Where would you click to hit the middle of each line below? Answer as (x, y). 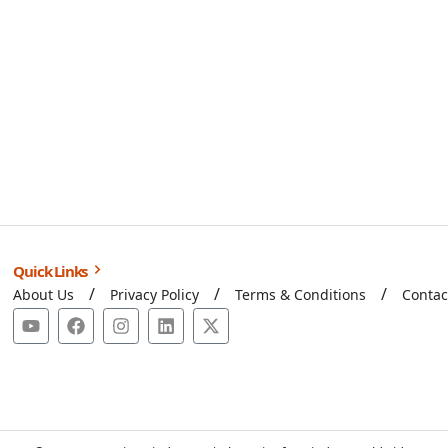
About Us (44, 295)
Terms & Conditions (301, 295)
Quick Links (51, 271)
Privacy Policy (155, 295)
